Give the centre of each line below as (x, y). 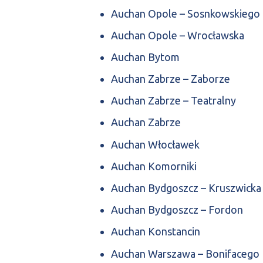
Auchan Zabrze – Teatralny (173, 101)
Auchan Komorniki (154, 166)
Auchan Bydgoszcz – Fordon (177, 210)
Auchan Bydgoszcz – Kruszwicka (186, 188)
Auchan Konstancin (156, 232)
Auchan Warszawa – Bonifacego (185, 253)
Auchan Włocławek (155, 144)
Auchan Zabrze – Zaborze (171, 79)
